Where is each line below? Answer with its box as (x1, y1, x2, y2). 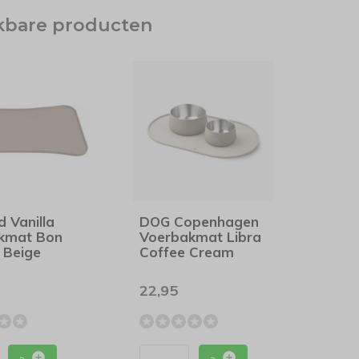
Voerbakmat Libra (139, 228, 262, 245)
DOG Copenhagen (139, 213, 260, 230)
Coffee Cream (139, 244, 235, 260)
